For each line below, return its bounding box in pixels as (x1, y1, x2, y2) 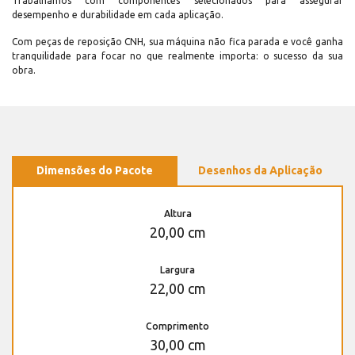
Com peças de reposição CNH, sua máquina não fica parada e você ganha (12, 36, 343, 48)
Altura (163, 208, 192, 219)
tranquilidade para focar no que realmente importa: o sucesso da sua (12, 51, 343, 62)
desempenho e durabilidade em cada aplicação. (12, 10, 223, 21)
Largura (160, 265, 195, 276)
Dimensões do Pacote (36, 164, 153, 177)
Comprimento (146, 321, 209, 332)
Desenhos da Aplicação (198, 164, 323, 177)
